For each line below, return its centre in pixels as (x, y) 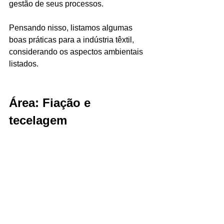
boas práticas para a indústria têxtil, (72, 39)
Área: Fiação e (51, 102)
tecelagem (38, 120)
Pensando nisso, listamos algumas (72, 27)
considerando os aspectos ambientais (77, 51)
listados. (24, 63)
